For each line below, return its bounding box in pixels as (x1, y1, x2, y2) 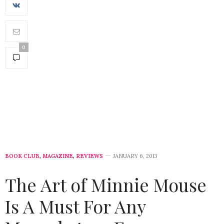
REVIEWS (76, 152, 103, 160)
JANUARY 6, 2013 (113, 152, 157, 160)
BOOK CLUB (5, 152, 39, 160)
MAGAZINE (42, 152, 73, 160)
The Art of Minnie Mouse (5, 172, 206, 197)
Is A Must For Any (5, 194, 145, 218)
